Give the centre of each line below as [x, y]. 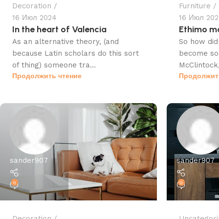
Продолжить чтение [47, 76]
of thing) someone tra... [54, 65]
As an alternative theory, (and [66, 42]
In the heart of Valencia [59, 30]
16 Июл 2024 [34, 18]
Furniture [195, 6]
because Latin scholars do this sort [76, 54]
